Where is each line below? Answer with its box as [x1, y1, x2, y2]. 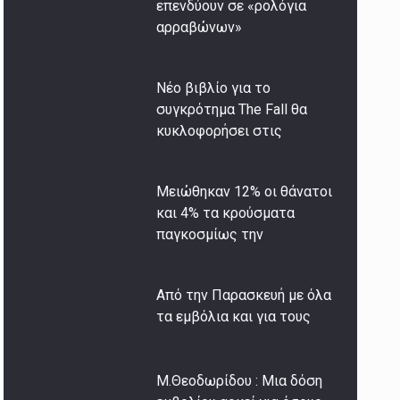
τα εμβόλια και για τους [156, 308, 312, 326]
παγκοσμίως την [156, 226, 264, 244]
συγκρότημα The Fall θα [156, 101, 308, 119]
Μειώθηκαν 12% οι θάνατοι [156, 183, 333, 201]
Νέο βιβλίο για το [156, 79, 271, 97]
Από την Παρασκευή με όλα [156, 287, 332, 304]
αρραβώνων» [156, 19, 243, 37]
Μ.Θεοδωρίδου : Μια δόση [156, 371, 323, 389]
